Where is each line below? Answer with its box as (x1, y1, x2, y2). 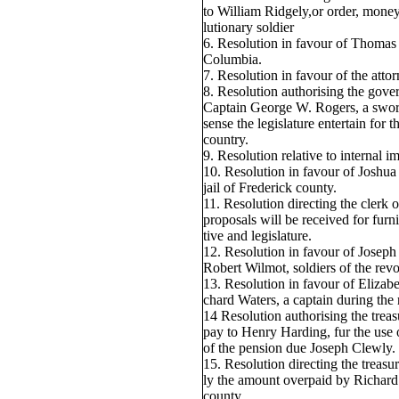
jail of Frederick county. (202, 180, 337, 195)
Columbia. (202, 52, 262, 67)
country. (202, 132, 248, 147)
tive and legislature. (202, 228, 312, 243)
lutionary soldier (202, 20, 294, 35)
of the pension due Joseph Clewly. (202, 340, 395, 355)
